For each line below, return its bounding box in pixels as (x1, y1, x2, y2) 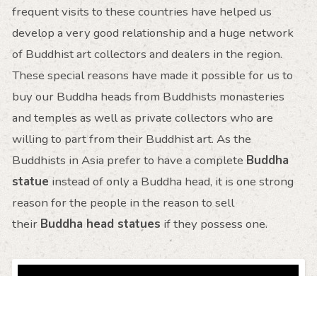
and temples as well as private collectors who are (11, 109, 273, 126)
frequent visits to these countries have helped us (11, 3, 272, 20)
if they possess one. (160, 215, 267, 232)
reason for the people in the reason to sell (11, 194, 234, 211)
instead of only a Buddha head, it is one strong (48, 173, 294, 190)
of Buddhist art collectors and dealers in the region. (11, 45, 282, 62)
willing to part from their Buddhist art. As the (11, 130, 251, 147)
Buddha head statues (40, 215, 161, 232)
